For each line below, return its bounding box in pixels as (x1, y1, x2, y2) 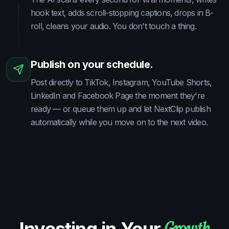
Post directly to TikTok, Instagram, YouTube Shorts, (31, 77, 212, 88)
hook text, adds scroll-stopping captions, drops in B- (31, 8, 214, 18)
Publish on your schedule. (31, 58, 153, 71)
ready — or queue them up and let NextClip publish (31, 104, 211, 114)
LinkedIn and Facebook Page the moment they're (31, 90, 205, 101)
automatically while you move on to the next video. (31, 117, 208, 128)
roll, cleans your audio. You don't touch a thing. (31, 21, 196, 32)
